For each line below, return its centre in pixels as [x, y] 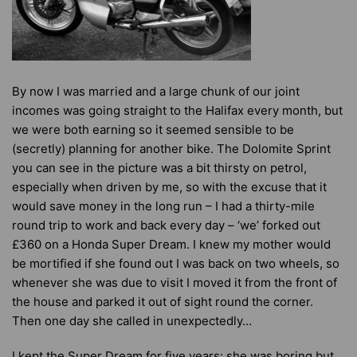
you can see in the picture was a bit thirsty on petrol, [159, 168]
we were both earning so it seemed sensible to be [153, 129]
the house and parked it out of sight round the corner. [163, 302]
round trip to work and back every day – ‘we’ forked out [166, 225]
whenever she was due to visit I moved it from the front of [175, 282]
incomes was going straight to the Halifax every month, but [177, 110]
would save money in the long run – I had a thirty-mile [163, 206]
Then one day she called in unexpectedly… [132, 321]
